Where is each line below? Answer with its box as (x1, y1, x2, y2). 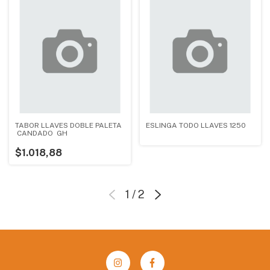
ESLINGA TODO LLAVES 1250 (145, 121, 246, 130)
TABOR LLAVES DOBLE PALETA (15, 121, 122, 130)
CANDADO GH (15, 129, 67, 138)
